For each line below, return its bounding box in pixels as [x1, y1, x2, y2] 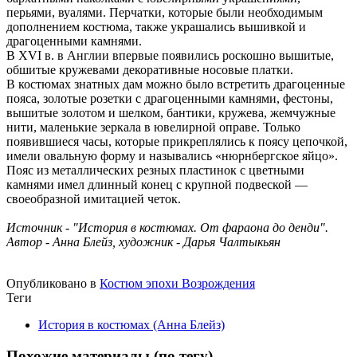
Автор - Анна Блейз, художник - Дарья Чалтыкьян [6, 235, 280, 249]
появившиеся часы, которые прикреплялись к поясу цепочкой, [6, 135, 347, 149]
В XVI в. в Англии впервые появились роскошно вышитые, [6, 49, 334, 63]
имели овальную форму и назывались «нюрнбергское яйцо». [6, 149, 338, 163]
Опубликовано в [6, 277, 96, 291]
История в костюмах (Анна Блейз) [38, 318, 225, 332]
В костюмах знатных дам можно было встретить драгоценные [6, 77, 345, 92]
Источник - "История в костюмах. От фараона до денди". [6, 221, 328, 235]
